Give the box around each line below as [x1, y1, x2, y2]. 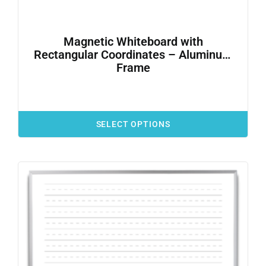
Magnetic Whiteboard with [63, 34, 203, 49]
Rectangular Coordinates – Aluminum [34, 47, 232, 62]
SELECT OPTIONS [96, 119, 170, 129]
